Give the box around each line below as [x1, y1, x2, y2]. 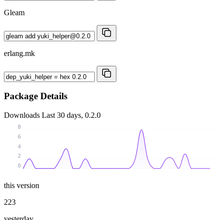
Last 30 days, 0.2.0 [42, 111, 101, 120]
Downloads [4, 111, 42, 120]
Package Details [4, 91, 67, 102]
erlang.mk [4, 49, 35, 57]
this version [4, 181, 39, 190]
